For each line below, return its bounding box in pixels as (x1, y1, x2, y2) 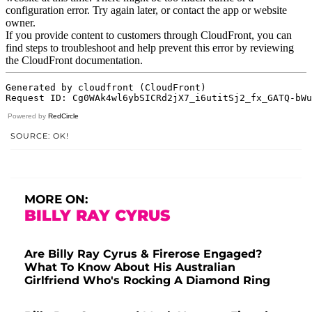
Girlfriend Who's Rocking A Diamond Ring (24, 274, 270, 288)
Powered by (8, 112, 48, 120)
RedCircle (48, 112, 79, 120)
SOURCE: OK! (10, 131, 69, 141)
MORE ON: (24, 192, 88, 207)
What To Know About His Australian (24, 260, 235, 274)
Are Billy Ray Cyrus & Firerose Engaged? (24, 247, 262, 261)
